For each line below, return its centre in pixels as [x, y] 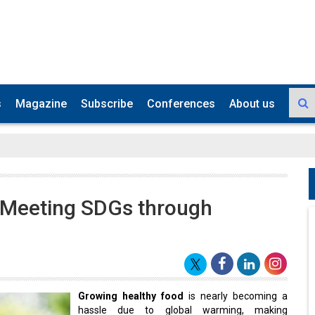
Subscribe [107, 101]
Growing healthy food [131, 293]
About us [252, 101]
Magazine [41, 101]
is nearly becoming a [236, 293]
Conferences [181, 101]
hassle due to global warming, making [183, 307]
